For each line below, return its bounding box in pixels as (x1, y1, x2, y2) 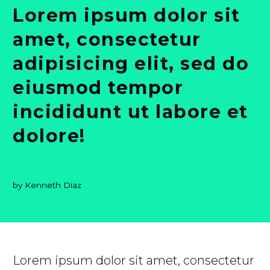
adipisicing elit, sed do (13, 52, 249, 75)
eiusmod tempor (13, 77, 183, 99)
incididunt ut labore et (13, 101, 248, 123)
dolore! (13, 125, 86, 147)
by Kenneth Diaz (13, 180, 81, 190)
